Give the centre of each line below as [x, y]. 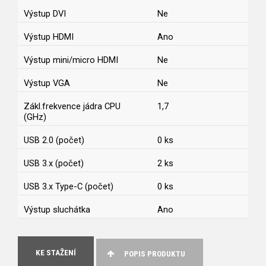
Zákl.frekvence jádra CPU [72, 107]
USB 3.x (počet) [54, 164]
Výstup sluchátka [57, 210]
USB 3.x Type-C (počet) [69, 187]
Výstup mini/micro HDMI [71, 60]
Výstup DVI [45, 14]
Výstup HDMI [49, 37]
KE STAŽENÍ [56, 253]
